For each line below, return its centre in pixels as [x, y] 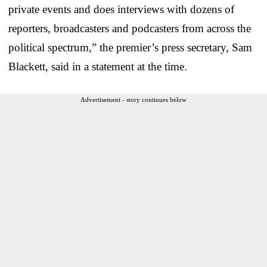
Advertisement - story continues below [133, 99]
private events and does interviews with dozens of [121, 9]
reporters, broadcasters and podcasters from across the [130, 28]
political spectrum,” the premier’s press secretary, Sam [130, 47]
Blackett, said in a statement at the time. [98, 66]
